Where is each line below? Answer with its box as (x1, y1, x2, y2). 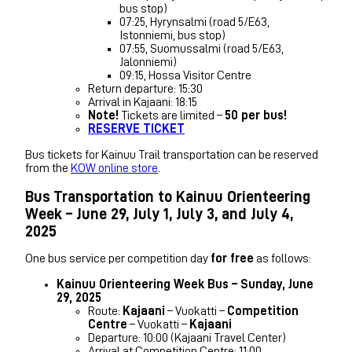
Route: (88, 304, 123, 317)
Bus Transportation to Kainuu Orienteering (25, 188, 310, 204)
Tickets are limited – (119, 108, 225, 122)
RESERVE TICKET (88, 122, 185, 135)
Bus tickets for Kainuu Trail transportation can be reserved (25, 148, 318, 161)
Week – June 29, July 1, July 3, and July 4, (25, 205, 293, 222)
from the (25, 161, 71, 174)
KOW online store (71, 161, 158, 174)
